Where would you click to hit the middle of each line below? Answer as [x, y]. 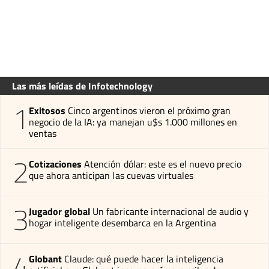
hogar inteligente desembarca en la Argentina [123, 222]
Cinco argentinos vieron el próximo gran [150, 110]
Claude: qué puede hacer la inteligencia [144, 258]
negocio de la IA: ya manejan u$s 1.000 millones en [133, 122]
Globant [46, 258]
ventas [43, 133]
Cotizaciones [56, 164]
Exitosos [47, 110]
